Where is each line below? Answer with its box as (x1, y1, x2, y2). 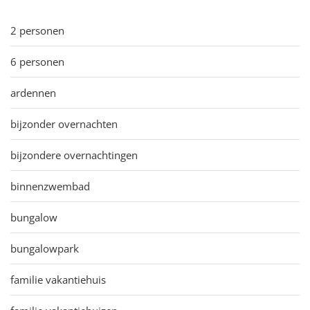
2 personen (10, 23, 64, 37)
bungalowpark (10, 241, 79, 255)
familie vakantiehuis (10, 272, 106, 286)
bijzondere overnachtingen (10, 147, 138, 162)
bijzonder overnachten (10, 116, 118, 131)
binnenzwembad (10, 179, 90, 193)
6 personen (10, 54, 64, 69)
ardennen (10, 85, 56, 100)
